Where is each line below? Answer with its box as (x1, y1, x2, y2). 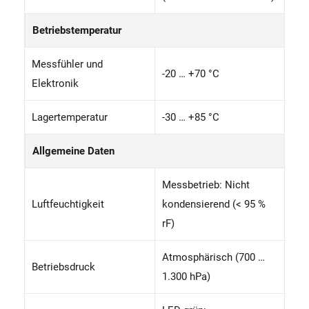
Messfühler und (32, 57, 103, 70)
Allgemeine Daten (32, 144, 114, 157)
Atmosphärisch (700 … (162, 250, 265, 263)
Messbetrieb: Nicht (162, 178, 250, 191)
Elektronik (32, 77, 79, 90)
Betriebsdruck (32, 260, 95, 273)
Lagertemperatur (32, 110, 108, 123)
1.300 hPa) (162, 270, 210, 283)
